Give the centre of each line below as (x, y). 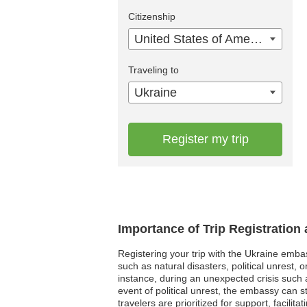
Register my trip (205, 139)
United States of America (256, 39)
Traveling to (153, 70)
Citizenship (152, 16)
